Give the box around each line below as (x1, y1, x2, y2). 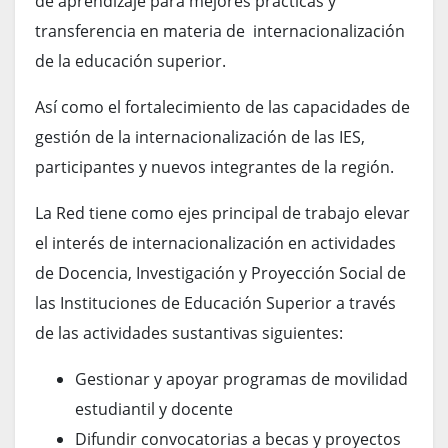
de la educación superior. (35, 49, 226, 72)
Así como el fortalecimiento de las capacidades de (35, 95, 410, 118)
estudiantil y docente (75, 397, 233, 420)
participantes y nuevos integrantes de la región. (35, 155, 394, 178)
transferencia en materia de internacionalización (35, 19, 405, 42)
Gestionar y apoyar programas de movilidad (75, 367, 408, 390)
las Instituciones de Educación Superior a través (35, 291, 396, 314)
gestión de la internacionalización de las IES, (35, 125, 365, 148)
